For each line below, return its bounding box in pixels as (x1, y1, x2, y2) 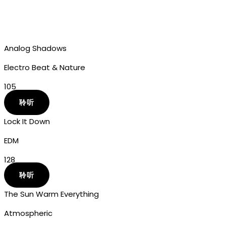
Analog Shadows (4, 43, 67, 54)
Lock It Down (4, 116, 50, 127)
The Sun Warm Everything (4, 189, 99, 200)
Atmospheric (4, 208, 52, 219)
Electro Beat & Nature (4, 62, 85, 73)
